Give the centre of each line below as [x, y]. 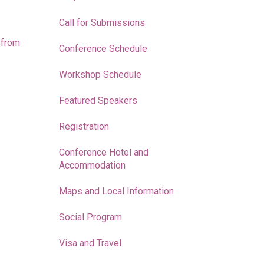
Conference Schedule [103, 49]
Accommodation [92, 165]
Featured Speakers [98, 100]
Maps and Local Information [116, 191]
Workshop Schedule [100, 75]
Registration [84, 126]
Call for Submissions [102, 23]
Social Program [90, 217]
